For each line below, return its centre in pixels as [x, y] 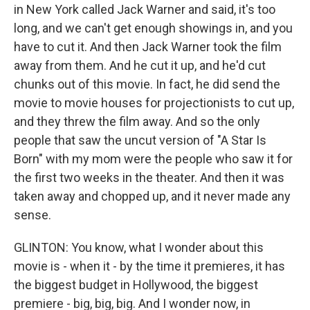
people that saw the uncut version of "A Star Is [140, 140]
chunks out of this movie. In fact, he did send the [147, 84]
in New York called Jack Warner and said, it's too [145, 9]
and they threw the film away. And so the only [137, 121]
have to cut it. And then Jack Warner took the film [148, 46]
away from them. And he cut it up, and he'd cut [140, 65]
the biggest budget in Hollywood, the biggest [136, 284]
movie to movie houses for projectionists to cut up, [154, 102]
